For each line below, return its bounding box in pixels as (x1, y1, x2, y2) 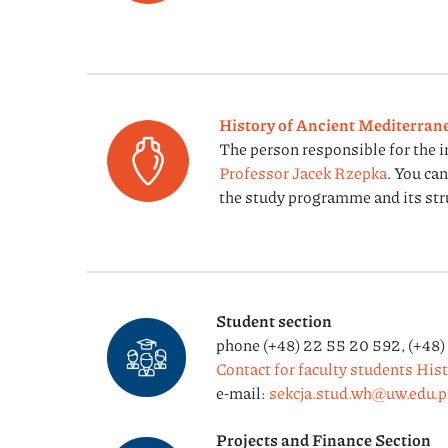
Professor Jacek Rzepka (218, 161, 387, 184)
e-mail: (215, 381, 269, 404)
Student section (215, 309, 332, 332)
